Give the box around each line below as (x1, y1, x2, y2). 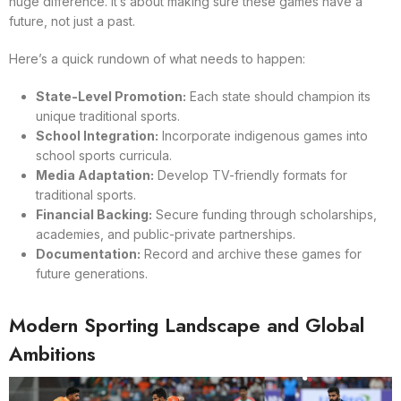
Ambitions (9, 339, 96, 369)
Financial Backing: (36, 207, 152, 223)
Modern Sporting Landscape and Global (9, 311, 364, 340)
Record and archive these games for (141, 246, 362, 262)
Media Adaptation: (36, 167, 154, 183)
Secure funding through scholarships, (152, 207, 377, 223)
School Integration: (36, 128, 158, 144)
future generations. (36, 266, 148, 282)
